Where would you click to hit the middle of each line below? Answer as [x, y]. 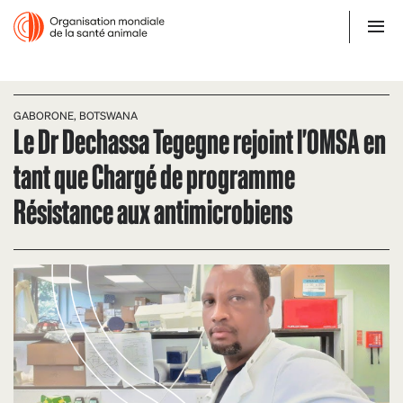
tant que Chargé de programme [154, 175]
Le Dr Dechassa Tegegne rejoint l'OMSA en [200, 140]
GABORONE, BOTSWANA [76, 116]
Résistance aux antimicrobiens [153, 210]
